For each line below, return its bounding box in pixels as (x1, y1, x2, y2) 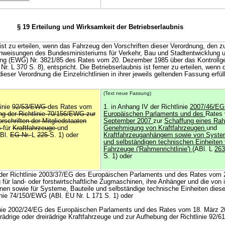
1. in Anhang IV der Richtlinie (103, 103, 190, 110)
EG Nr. (10, 132, 32, 139)
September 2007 (103, 118, 153, 125)
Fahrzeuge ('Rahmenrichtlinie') (103, 146, 192, 153)
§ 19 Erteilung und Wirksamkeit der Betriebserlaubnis (17, 24, 183, 31)
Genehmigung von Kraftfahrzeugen (103, 125, 206, 132)
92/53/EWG (12, 103, 48, 110)
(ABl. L (192, 146, 214, 153)
